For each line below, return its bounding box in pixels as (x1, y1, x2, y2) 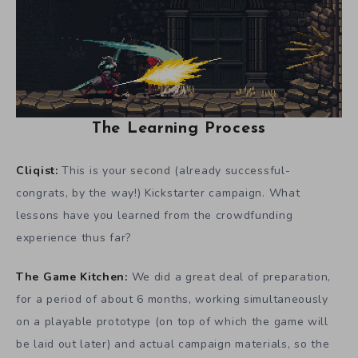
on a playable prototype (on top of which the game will (16, 314, 328, 330)
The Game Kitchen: (16, 269, 128, 285)
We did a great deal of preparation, (127, 269, 332, 285)
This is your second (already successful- (62, 163, 291, 179)
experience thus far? (16, 230, 131, 246)
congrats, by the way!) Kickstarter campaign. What (16, 185, 300, 201)
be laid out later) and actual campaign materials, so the (16, 336, 330, 352)
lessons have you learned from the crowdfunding (16, 208, 293, 224)
